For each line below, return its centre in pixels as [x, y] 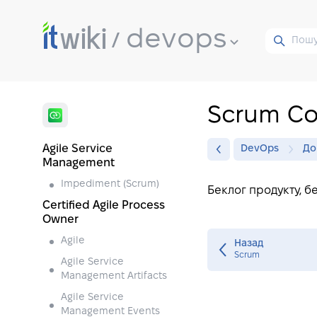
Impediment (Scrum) [110, 184]
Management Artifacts [114, 276]
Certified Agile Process [104, 206]
